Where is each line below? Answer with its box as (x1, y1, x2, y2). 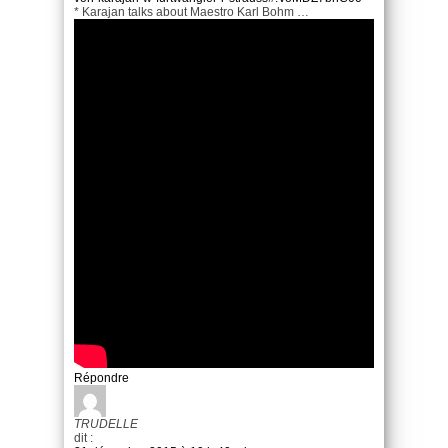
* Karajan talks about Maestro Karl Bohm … (74, 5, 309, 20)
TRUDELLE (74, 417, 138, 432)
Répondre (74, 371, 129, 386)
